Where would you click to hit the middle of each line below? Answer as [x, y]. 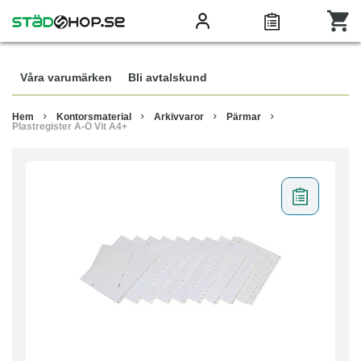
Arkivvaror [179, 117]
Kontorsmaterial [94, 117]
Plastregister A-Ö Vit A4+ [70, 127]
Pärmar [244, 117]
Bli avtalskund [168, 77]
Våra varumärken [66, 77]
